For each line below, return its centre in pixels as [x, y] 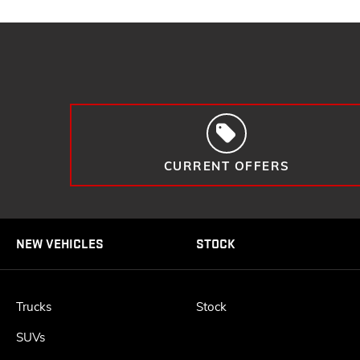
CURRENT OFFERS [227, 166]
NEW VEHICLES [60, 244]
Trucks [34, 307]
